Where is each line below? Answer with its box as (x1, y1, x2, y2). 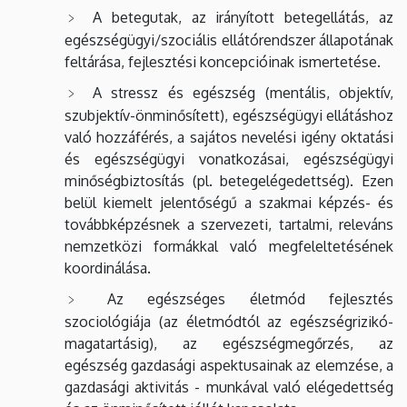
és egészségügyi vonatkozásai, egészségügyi (65, 149, 393, 168)
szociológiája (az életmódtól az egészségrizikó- (65, 312, 393, 331)
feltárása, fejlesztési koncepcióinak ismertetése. (65, 52, 381, 71)
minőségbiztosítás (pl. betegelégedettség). (65, 171, 354, 190)
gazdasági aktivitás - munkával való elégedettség (65, 377, 393, 396)
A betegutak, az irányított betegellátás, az (92, 7, 394, 26)
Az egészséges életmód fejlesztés (106, 289, 393, 308)
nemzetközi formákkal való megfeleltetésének (65, 236, 393, 255)
